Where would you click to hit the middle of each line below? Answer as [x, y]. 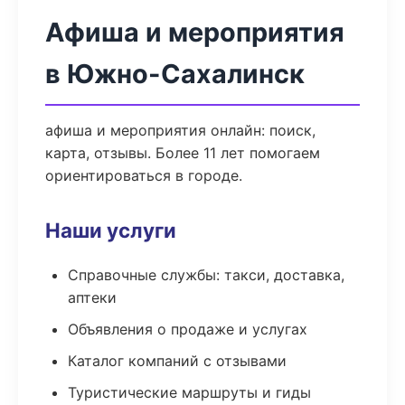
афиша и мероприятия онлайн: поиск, [180, 130]
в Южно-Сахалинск [175, 74]
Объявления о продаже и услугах [188, 329]
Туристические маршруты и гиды [189, 392]
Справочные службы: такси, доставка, [206, 275]
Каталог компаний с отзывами [177, 361]
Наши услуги [111, 230]
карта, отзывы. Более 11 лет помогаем [183, 153]
